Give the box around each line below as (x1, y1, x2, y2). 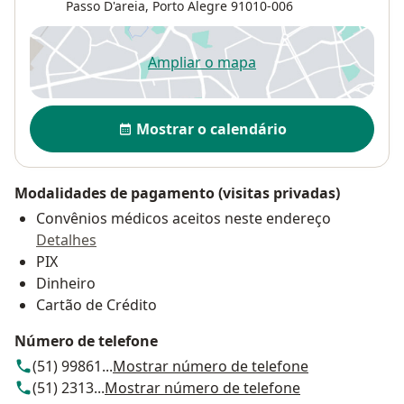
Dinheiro (36, 273, 96, 294)
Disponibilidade (29, 104, 151, 126)
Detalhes (36, 230, 96, 251)
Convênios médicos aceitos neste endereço (36, 208, 331, 229)
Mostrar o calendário (135, 119, 287, 140)
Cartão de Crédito (36, 295, 157, 316)
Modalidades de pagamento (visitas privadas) (14, 183, 340, 204)
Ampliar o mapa (148, 52, 256, 73)
